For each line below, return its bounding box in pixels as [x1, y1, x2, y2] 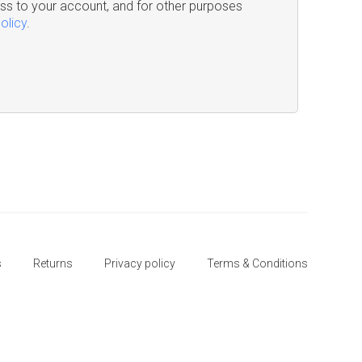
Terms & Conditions [206, 257, 308, 270]
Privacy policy [103, 257, 175, 270]
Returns [32, 257, 73, 270]
